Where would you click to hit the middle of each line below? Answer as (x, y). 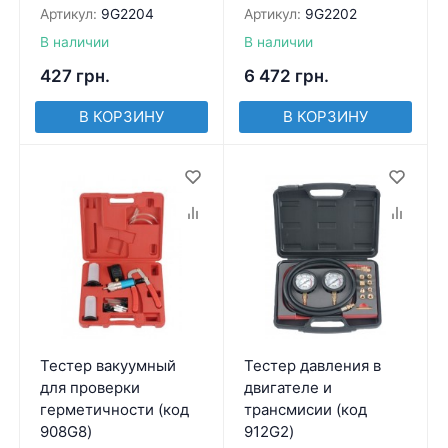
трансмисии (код (305, 409)
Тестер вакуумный (107, 365)
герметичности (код (114, 409)
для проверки (89, 387)
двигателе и (287, 387)
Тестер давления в (312, 365)
